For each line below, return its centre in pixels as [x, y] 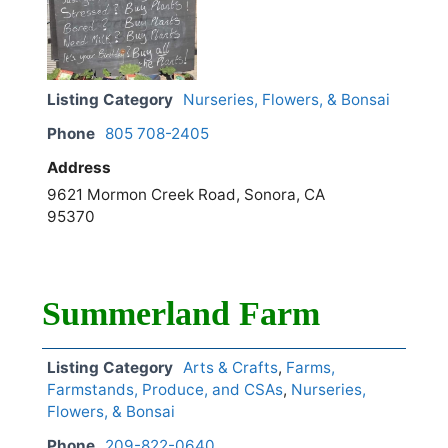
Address [79, 168]
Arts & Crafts [230, 368]
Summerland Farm [181, 314]
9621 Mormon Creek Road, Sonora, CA [186, 195]
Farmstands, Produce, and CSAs [165, 390]
